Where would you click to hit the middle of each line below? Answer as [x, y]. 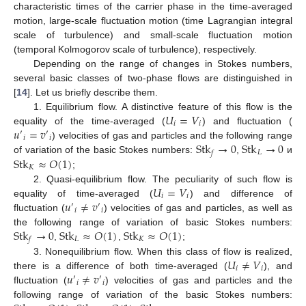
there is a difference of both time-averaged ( [121, 265]
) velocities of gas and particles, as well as [198, 207]
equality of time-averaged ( [84, 193]
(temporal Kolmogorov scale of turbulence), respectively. [135, 49]
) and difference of [241, 193]
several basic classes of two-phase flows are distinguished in [153, 78]
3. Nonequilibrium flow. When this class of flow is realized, [163, 251]
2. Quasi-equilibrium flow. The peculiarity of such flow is [163, 179]
